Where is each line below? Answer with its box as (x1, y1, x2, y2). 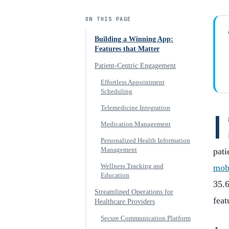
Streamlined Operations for (95, 188, 173, 196)
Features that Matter (95, 45, 159, 53)
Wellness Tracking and (101, 163, 164, 170)
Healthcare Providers (95, 198, 155, 205)
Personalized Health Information (101, 137, 190, 144)
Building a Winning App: (95, 35, 173, 43)
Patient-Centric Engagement (95, 62, 176, 70)
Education (101, 172, 129, 179)
